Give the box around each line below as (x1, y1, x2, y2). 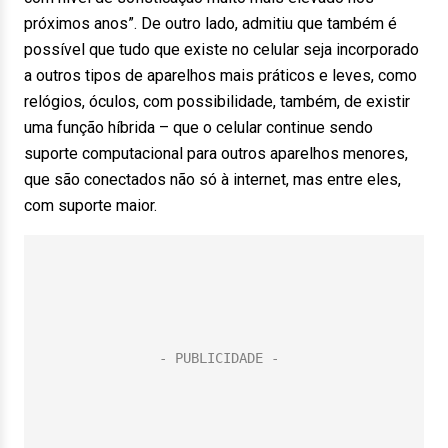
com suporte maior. (24, 196, 161, 215)
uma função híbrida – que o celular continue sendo (24, 118, 373, 137)
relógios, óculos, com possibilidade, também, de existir (24, 92, 410, 111)
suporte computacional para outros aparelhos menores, (24, 144, 408, 163)
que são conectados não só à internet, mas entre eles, (24, 170, 401, 189)
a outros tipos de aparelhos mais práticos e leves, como (24, 66, 417, 85)
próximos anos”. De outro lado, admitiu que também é (24, 14, 397, 33)
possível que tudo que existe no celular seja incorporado (24, 40, 419, 59)
